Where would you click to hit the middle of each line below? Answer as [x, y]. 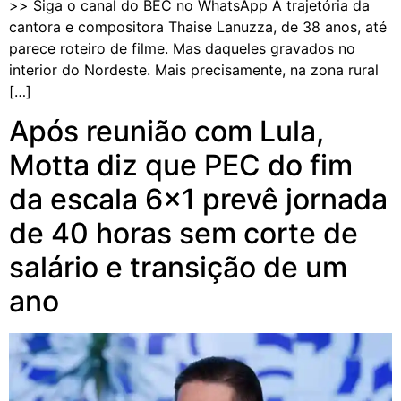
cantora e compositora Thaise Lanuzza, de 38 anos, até [198, 26]
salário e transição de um [178, 268]
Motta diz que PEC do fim [181, 166]
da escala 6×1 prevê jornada [198, 200]
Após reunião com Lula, [166, 132]
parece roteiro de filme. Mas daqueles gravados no [182, 48]
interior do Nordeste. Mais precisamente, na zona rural [194, 69]
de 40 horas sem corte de [183, 234]
